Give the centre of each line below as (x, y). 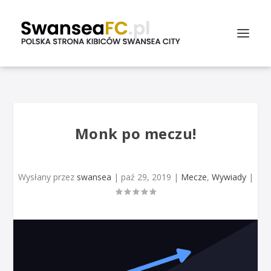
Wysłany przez (47, 177)
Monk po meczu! (135, 133)
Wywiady (229, 177)
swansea (94, 177)
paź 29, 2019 (146, 177)
